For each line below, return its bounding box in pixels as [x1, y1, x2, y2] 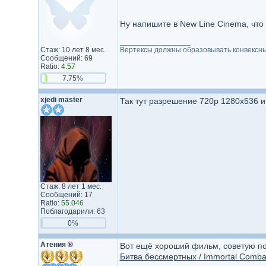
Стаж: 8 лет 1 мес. [40, 182, 102, 191]
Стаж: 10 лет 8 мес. [40, 46, 106, 54]
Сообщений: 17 [40, 191, 93, 199]
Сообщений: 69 [40, 54, 93, 62]
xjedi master [40, 96, 83, 104]
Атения [40, 240, 68, 249]
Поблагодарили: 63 [40, 207, 105, 216]
